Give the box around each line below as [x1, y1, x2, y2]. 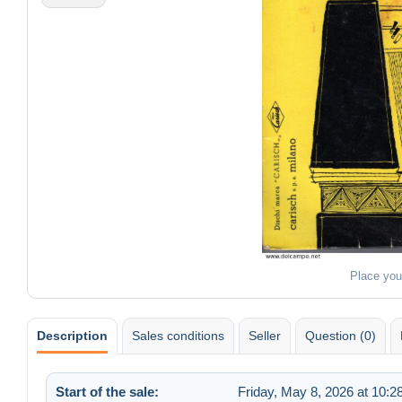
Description [37, 328, 108, 343]
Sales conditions [132, 328, 224, 343]
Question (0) [305, 328, 376, 343]
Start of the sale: [56, 383, 159, 399]
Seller [249, 328, 281, 343]
